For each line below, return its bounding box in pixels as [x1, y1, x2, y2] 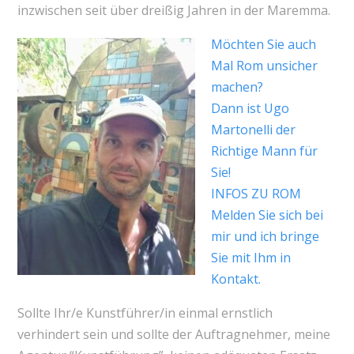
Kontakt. [210, 270, 261, 288]
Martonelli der [210, 121, 296, 139]
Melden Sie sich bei [210, 206, 323, 224]
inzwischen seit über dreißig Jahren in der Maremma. [17, 2, 330, 20]
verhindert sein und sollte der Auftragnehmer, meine [17, 326, 330, 344]
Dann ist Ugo [210, 100, 289, 118]
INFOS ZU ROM [210, 185, 301, 203]
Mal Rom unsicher [210, 57, 318, 75]
